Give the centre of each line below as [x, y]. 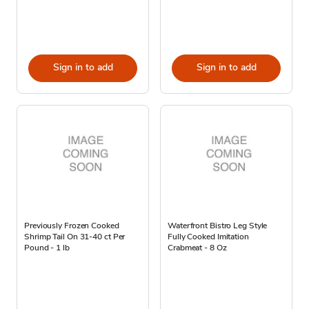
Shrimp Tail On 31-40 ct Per [75, 236]
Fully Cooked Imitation [208, 236]
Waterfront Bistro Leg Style [218, 225]
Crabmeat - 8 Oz [197, 247]
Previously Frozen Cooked [72, 225]
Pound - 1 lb [47, 247]
